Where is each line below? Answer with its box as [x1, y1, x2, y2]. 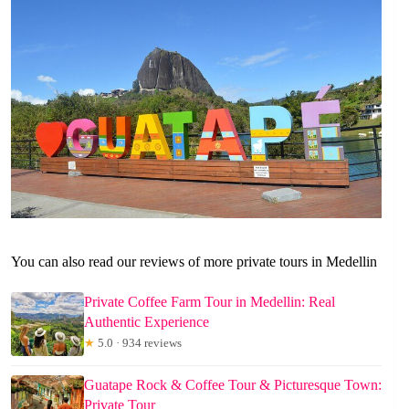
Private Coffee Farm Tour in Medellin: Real [84, 294, 335, 310]
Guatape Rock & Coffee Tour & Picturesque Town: [84, 377, 382, 393]
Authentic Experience [84, 314, 209, 330]
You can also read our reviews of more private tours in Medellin [11, 254, 377, 270]
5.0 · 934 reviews [95, 336, 182, 351]
